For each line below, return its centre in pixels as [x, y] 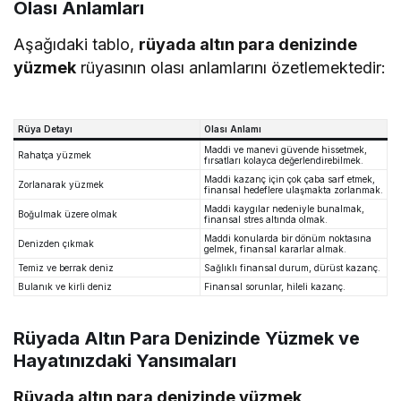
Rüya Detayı [45, 129]
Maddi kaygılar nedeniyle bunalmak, [284, 209]
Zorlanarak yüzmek [61, 185]
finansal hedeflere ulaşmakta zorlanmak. [294, 190]
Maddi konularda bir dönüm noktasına [288, 239]
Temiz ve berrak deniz [66, 268]
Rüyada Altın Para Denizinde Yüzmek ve [187, 339]
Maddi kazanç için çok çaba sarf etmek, [290, 179]
